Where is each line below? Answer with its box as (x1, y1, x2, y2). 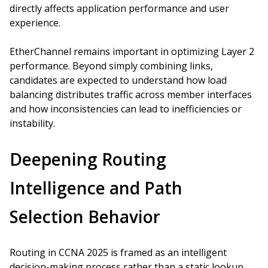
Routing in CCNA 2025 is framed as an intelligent (10, 246, 227, 259)
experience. (10, 16, 60, 29)
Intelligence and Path (10, 176, 182, 199)
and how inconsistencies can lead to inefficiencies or (10, 102, 242, 115)
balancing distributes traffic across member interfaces (10, 88, 252, 101)
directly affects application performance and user (10, 2, 229, 15)
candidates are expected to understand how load (10, 74, 227, 87)
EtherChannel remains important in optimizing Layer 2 (10, 45, 254, 58)
